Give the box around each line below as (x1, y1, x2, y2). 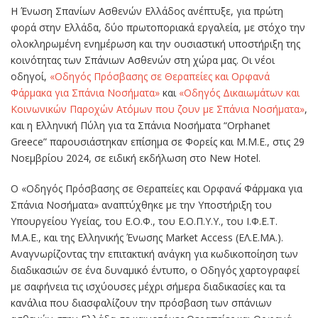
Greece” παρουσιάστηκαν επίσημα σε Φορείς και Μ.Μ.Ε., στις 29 (11, 135, 305, 149)
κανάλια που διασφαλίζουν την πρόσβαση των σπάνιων (11, 296, 272, 310)
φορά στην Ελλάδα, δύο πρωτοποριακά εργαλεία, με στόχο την (11, 21, 305, 35)
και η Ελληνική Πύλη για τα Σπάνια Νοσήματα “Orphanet (11, 119, 270, 133)
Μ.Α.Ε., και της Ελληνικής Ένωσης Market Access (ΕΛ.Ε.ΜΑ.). (11, 231, 283, 245)
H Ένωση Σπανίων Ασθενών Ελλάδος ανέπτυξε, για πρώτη (11, 4, 283, 18)
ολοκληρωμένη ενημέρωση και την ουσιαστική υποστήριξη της (11, 37, 300, 51)
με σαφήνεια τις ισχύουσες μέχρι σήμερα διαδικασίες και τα (11, 280, 285, 294)
